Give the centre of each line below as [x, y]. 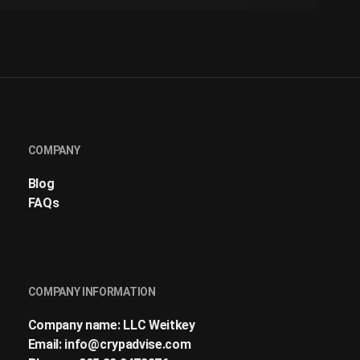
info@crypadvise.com [128, 344]
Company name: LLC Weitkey [111, 325]
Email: [46, 344]
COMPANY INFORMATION [92, 292]
